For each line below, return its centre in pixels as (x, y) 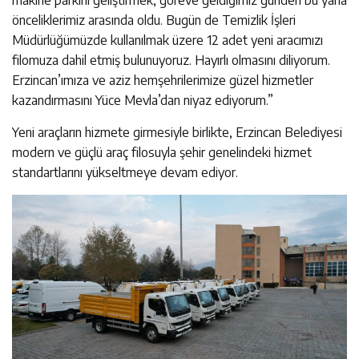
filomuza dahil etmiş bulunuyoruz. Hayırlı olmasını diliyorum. (171, 60)
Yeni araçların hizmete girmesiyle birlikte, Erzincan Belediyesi (177, 132)
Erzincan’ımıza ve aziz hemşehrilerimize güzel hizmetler (163, 80)
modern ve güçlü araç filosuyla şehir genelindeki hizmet (162, 152)
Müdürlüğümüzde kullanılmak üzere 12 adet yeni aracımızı (167, 40)
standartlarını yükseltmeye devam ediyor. (125, 172)
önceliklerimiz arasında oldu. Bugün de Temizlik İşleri (154, 20)
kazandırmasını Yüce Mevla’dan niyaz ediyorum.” (143, 100)
